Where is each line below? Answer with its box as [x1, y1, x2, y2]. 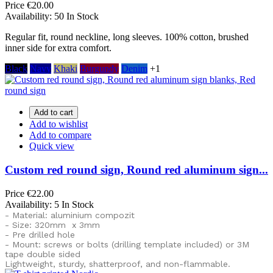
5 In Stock [54, 199, 94, 210]
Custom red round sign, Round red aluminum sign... [5, 163, 268, 177]
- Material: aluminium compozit [5, 210, 135, 220]
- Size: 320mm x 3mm [5, 219, 100, 230]
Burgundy [80, 63, 119, 74]
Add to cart [34, 108, 73, 118]
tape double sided [5, 249, 80, 259]
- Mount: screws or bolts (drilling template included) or [5, 239, 237, 249]
